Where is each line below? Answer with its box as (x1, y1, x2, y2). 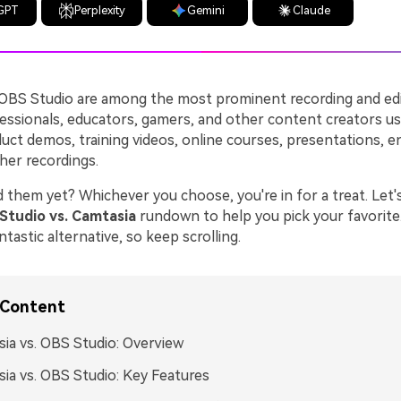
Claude (292, 4, 330, 17)
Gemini (186, 4, 225, 17)
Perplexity (74, 4, 126, 17)
